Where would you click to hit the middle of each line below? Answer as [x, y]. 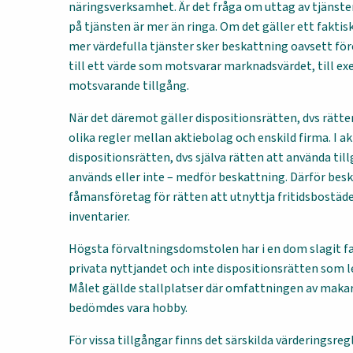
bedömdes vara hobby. [128, 308]
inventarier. [99, 217]
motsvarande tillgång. [129, 86]
